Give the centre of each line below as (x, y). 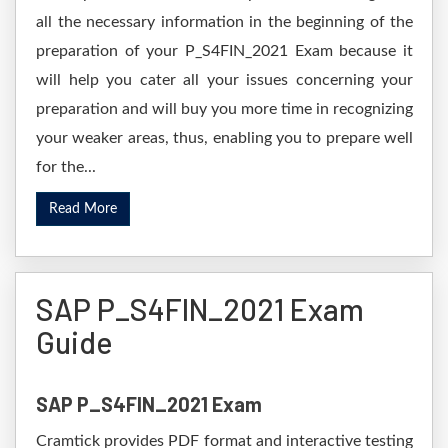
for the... (66, 167)
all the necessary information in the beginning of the (224, 22)
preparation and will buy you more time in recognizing (224, 109)
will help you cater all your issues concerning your (224, 80)
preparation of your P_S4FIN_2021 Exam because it (224, 51)
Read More (83, 209)
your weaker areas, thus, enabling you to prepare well (224, 138)
